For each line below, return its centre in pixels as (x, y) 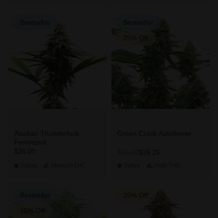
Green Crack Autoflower (154, 134)
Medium (62, 166)
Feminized (30, 142)
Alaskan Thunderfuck (46, 134)
